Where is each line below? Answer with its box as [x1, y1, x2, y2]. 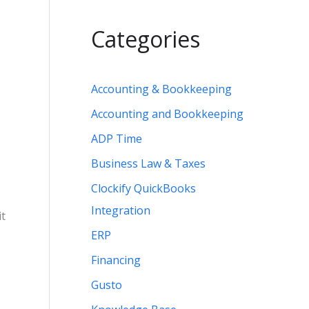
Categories [91, 24, 200, 54]
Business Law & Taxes [91, 156, 206, 172]
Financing [91, 252, 141, 268]
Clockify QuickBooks [91, 181, 196, 197]
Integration [91, 203, 150, 219]
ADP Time [91, 131, 142, 147]
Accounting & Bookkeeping [91, 81, 232, 97]
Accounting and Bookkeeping [91, 106, 243, 122]
